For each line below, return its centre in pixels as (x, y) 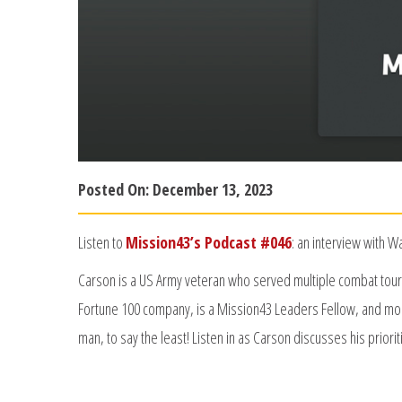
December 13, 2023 (213, 189)
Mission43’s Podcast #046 (209, 242)
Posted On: (115, 189)
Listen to (102, 242)
